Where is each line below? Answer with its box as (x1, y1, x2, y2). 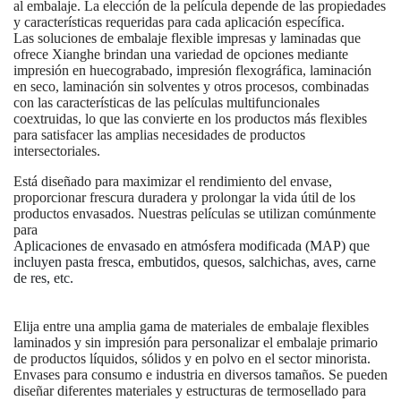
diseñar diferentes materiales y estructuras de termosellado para (13, 382, 366, 398)
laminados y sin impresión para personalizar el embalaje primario (13, 334, 378, 350)
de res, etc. (13, 269, 73, 286)
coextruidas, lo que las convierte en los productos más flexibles (13, 110, 367, 126)
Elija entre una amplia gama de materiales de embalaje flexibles (13, 318, 369, 334)
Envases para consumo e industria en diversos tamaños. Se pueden (13, 366, 388, 382)
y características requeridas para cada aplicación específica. (13, 13, 345, 30)
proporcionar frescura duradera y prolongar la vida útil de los (13, 189, 355, 205)
